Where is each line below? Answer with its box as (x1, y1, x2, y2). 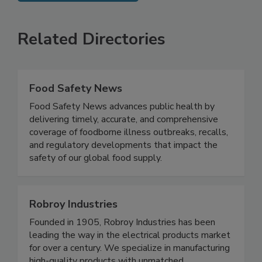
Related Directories (18, 52, 166, 75)
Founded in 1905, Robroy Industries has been (29, 240, 215, 253)
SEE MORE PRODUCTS (27, 8, 129, 21)
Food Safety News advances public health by (29, 124, 215, 137)
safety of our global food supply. (29, 175, 162, 189)
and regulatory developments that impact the (29, 163, 218, 176)
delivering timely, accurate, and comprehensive (29, 137, 218, 150)
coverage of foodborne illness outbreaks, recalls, (29, 150, 228, 163)
